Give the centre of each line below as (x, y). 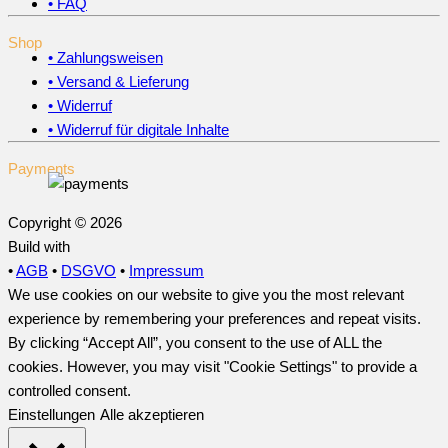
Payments (41, 169)
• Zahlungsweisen (105, 58)
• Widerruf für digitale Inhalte (138, 130)
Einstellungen (51, 415)
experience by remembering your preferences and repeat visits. (214, 319)
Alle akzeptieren (152, 415)
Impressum (166, 271)
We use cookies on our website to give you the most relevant (206, 295)
